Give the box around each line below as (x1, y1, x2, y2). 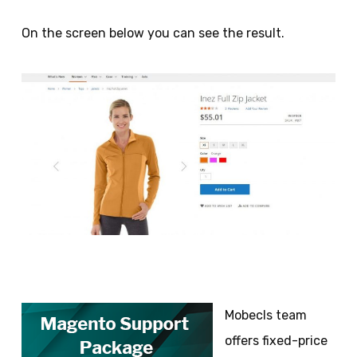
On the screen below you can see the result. (21, 25, 284, 41)
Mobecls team (224, 307, 307, 323)
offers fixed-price (224, 332, 328, 348)
